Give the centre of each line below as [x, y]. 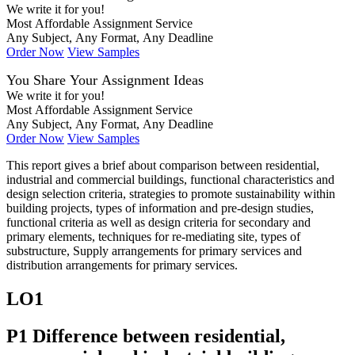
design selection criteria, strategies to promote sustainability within [171, 193]
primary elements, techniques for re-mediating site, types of [153, 236]
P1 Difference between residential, [146, 336]
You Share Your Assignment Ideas [105, 80]
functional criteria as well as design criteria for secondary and [158, 222]
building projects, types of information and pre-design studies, [160, 208]
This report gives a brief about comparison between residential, [163, 165]
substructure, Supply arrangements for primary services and [154, 250]
